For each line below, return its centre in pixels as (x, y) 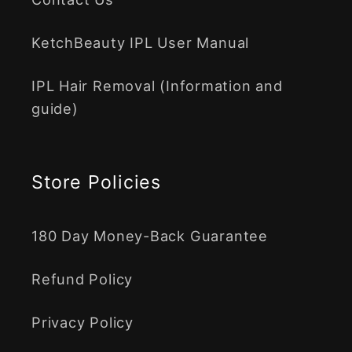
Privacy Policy (82, 323)
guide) (55, 109)
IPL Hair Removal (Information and (157, 86)
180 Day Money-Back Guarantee (150, 236)
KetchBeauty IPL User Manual (141, 43)
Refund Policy (82, 279)
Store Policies (97, 183)
